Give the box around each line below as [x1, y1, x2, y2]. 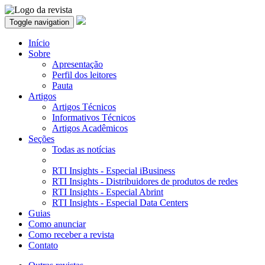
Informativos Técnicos [52, 112, 135, 122]
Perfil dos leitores [52, 70, 117, 80]
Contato [28, 240, 58, 250]
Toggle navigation [9, 18, 69, 27]
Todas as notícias [52, 144, 115, 154]
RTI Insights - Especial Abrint [52, 187, 163, 197]
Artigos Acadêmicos [52, 123, 128, 133]
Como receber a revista [28, 230, 114, 240]
